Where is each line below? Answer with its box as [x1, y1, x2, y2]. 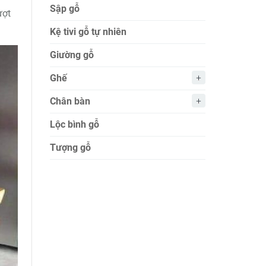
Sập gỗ [49, 3, 80, 14]
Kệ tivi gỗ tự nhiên [49, 26, 126, 37]
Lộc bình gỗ [49, 119, 99, 130]
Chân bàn [49, 96, 90, 107]
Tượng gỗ [49, 142, 91, 153]
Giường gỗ [49, 49, 94, 61]
